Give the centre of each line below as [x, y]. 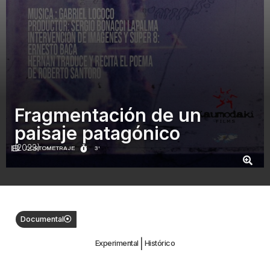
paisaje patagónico [97, 133]
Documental [42, 219]
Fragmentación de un [108, 115]
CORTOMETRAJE [51, 149]
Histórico [160, 243]
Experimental [117, 243]
